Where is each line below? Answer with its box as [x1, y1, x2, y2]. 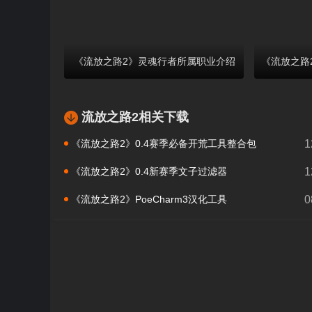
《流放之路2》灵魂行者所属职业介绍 [74, 56, 235, 68]
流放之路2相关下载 [81, 110, 189, 125]
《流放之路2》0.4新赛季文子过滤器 [71, 166, 227, 178]
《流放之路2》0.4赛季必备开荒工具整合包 [71, 138, 256, 150]
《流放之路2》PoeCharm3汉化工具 [71, 194, 227, 205]
